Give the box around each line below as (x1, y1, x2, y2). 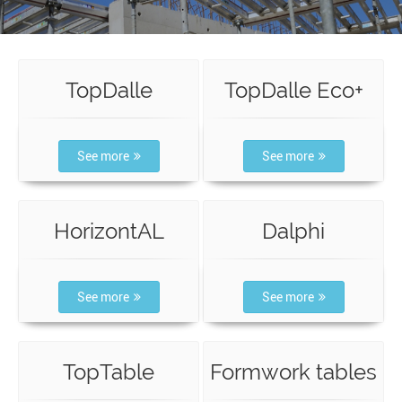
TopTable (63, 359, 154, 386)
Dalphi (262, 218, 325, 245)
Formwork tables (210, 359, 377, 386)
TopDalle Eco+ (223, 77, 363, 104)
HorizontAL (53, 218, 164, 245)
